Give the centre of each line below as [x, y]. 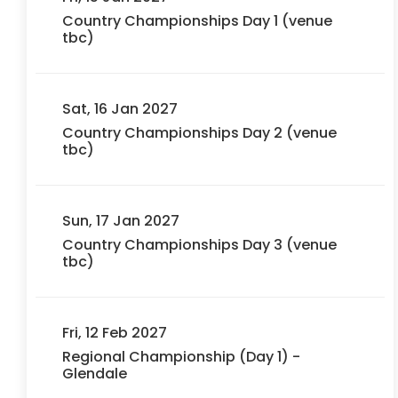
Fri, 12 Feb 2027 [115, 333]
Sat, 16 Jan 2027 [120, 109]
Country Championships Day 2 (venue [199, 133]
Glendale [95, 374]
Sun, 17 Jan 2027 [121, 221]
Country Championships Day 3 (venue [199, 245]
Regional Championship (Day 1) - [181, 357]
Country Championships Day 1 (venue [197, 21]
